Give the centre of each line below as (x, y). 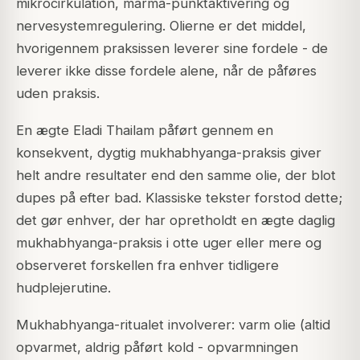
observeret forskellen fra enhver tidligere (147, 265)
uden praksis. (58, 93)
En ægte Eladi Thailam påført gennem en (145, 130)
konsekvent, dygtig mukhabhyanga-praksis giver (169, 152)
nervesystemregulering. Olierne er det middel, (161, 25)
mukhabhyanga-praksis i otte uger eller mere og (169, 242)
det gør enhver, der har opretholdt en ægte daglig (176, 220)
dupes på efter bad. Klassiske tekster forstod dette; (179, 197)
